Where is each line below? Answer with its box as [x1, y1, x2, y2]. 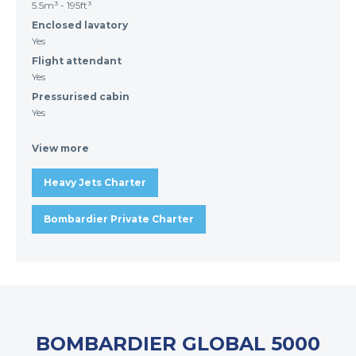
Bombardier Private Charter [44, 213, 194, 226]
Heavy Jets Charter [44, 176, 146, 189]
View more [32, 142, 89, 155]
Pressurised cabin [32, 91, 130, 103]
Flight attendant [32, 55, 122, 68]
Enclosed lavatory [32, 19, 128, 32]
